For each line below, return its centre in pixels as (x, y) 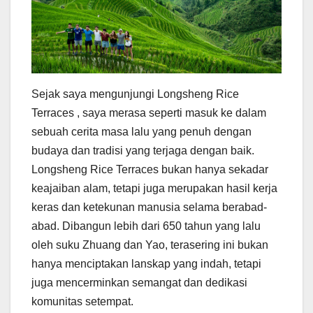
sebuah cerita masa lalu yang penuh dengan (141, 131)
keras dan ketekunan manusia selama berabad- (149, 207)
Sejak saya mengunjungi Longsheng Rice (135, 94)
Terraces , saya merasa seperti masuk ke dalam (149, 112)
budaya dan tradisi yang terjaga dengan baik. (143, 150)
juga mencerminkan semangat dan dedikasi (139, 282)
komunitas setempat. (82, 301)
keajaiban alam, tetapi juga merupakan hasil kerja (154, 188)
